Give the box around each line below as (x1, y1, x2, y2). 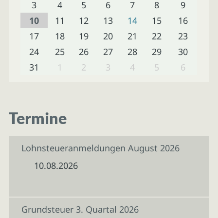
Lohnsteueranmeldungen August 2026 (21, 142, 180, 154)
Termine (8, 109, 67, 128)
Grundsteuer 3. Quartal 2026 (21, 203, 139, 216)
